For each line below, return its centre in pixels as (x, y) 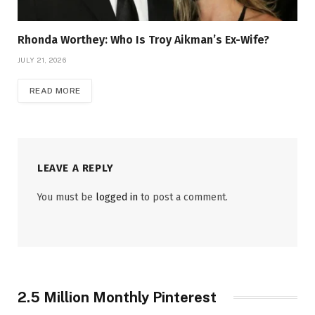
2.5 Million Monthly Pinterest (117, 297)
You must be (66, 197)
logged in (117, 197)
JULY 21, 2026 (42, 59)
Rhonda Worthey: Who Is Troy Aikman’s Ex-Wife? (143, 39)
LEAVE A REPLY (76, 168)
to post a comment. (183, 197)
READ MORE (55, 90)
